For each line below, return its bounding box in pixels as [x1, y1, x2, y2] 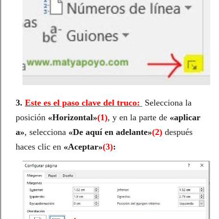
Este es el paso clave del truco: [25, 98, 142, 108]
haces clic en [16, 142, 61, 152]
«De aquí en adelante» [68, 127, 152, 137]
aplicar [174, 112, 200, 123]
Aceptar [68, 142, 98, 152]
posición [16, 112, 48, 123]
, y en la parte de [108, 112, 170, 123]
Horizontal [52, 112, 93, 123]
